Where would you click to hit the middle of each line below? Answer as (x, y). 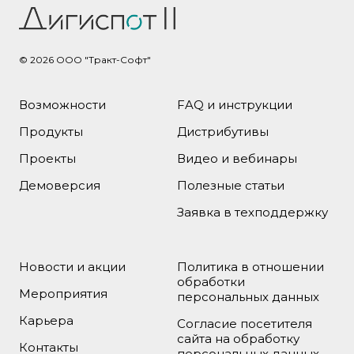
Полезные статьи (231, 186)
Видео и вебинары (237, 159)
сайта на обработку (238, 339)
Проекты (47, 159)
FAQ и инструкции (235, 105)
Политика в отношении (250, 267)
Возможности (62, 105)
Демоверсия (60, 186)
